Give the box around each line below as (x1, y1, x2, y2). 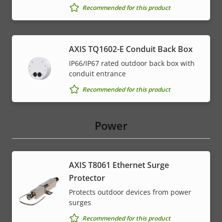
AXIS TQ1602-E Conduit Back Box (69, 44, 193, 55)
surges (69, 198, 91, 208)
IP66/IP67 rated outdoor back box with (69, 58, 195, 68)
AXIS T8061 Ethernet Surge (69, 160, 169, 171)
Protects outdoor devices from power (69, 187, 191, 197)
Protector (69, 172, 105, 184)
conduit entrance (69, 69, 126, 79)
